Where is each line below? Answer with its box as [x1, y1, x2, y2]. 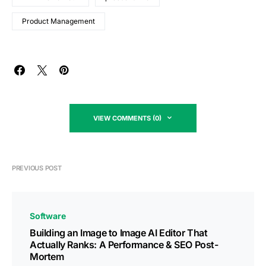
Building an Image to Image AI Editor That [30, 227, 208, 239]
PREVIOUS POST [12, 164, 62, 172]
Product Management [22, 17, 95, 26]
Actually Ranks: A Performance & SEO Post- [30, 239, 218, 251]
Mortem [30, 251, 64, 262]
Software [30, 211, 66, 221]
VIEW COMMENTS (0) [93, 114, 161, 122]
